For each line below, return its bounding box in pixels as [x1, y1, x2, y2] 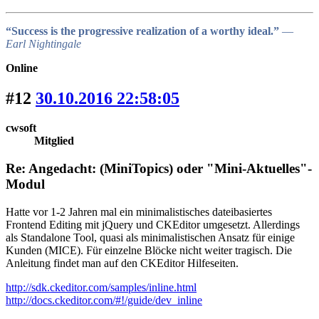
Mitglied [34, 135, 74, 147]
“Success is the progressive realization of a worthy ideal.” [6, 24, 282, 37]
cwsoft [6, 122, 36, 135]
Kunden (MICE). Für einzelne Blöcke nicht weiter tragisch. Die [6, 244, 292, 256]
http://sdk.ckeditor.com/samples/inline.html [6, 281, 197, 293]
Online [6, 61, 38, 74]
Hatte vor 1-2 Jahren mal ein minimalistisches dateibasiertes [6, 205, 272, 218]
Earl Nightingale [6, 37, 81, 50]
